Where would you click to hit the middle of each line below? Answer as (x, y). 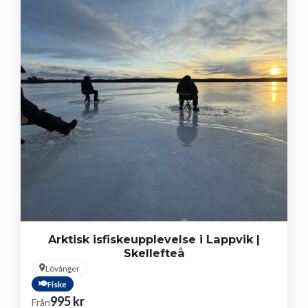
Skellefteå (154, 253)
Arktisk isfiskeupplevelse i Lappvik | (154, 239)
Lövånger (63, 268)
